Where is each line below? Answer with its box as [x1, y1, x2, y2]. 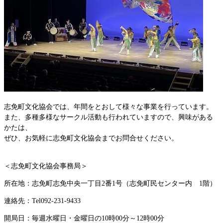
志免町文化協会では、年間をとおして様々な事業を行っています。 [4, 103, 213, 111]
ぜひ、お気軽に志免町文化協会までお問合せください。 [4, 134, 178, 142]
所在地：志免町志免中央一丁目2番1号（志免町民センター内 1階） [4, 179, 217, 187]
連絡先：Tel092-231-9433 [4, 197, 81, 205]
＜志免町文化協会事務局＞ [4, 162, 88, 170]
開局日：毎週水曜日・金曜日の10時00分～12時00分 [4, 214, 164, 222]
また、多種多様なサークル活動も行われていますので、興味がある [4, 113, 213, 121]
